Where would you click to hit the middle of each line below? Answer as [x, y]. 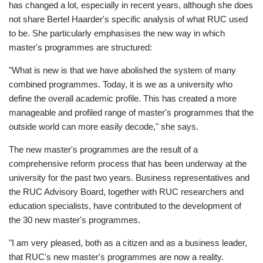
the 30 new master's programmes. [75, 220]
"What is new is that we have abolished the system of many [122, 70]
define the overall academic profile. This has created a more [123, 99]
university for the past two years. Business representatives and [129, 178]
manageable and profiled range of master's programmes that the [131, 113]
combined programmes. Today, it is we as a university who [121, 85]
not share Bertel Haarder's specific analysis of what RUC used [128, 19]
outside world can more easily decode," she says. [104, 127]
